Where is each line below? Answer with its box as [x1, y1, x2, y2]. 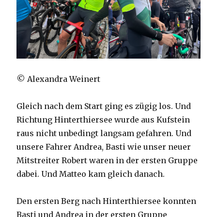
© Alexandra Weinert [16, 74, 101, 84]
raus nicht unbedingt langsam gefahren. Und [16, 128, 192, 138]
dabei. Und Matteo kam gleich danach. [16, 169, 165, 179]
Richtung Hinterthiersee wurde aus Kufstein [16, 114, 190, 124]
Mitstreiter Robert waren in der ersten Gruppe [16, 155, 198, 165]
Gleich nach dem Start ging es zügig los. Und [16, 101, 191, 111]
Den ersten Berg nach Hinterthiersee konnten [16, 196, 197, 206]
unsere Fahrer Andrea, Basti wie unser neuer [16, 141, 191, 152]
